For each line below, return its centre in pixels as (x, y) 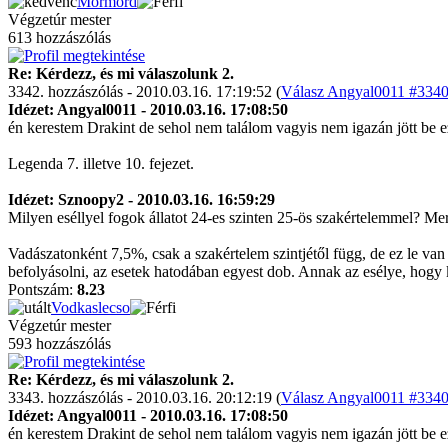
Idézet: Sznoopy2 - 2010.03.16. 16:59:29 (141, 199)
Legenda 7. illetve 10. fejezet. (101, 163)
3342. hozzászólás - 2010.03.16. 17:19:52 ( (144, 91)
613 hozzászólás (59, 37)
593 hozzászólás (59, 343)
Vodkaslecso (90, 307)
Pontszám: (42, 289)
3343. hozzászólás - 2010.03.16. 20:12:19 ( (144, 397)
